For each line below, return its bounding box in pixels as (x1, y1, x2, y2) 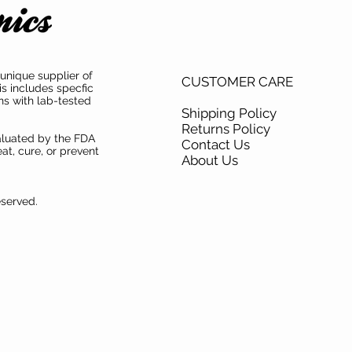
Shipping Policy (181, 104, 280, 121)
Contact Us (181, 136, 253, 152)
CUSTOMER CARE (181, 73, 293, 90)
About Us (181, 152, 241, 168)
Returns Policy (181, 120, 273, 137)
